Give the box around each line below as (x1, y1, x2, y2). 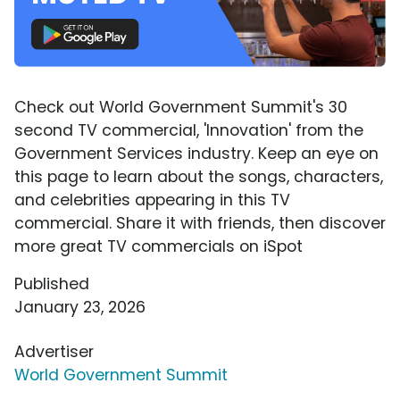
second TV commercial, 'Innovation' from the (14, 119, 363, 141)
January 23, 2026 (14, 296, 146, 318)
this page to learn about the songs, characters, (14, 165, 383, 187)
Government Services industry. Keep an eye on (14, 142, 379, 164)
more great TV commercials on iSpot (14, 235, 303, 257)
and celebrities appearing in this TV (14, 188, 290, 211)
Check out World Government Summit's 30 (14, 96, 347, 118)
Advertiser (14, 340, 94, 362)
